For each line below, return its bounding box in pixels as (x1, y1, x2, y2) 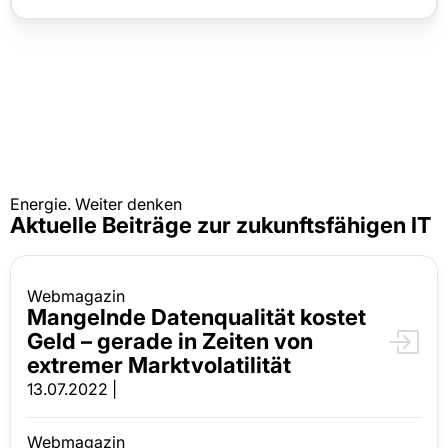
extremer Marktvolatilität (27, 351, 291, 378)
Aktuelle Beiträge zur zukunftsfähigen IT (10, 211, 431, 238)
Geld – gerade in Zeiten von (27, 327, 313, 354)
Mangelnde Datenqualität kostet (27, 303, 366, 330)
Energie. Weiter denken (10, 193, 182, 214)
